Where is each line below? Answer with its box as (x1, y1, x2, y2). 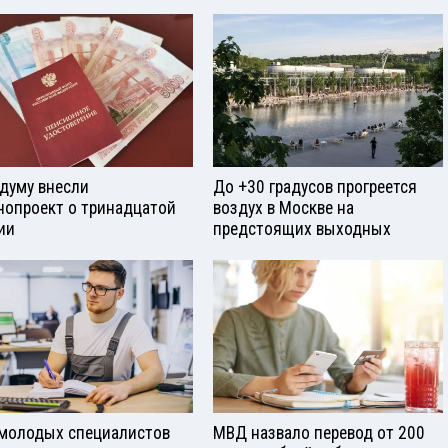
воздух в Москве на (213, 198, 354, 218)
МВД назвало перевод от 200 (213, 422, 425, 443)
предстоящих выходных (213, 219, 391, 239)
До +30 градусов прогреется (213, 177, 417, 197)
